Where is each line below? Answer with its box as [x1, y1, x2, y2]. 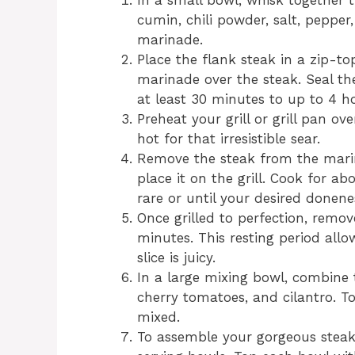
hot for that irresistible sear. [137, 131, 320, 147]
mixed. [137, 309, 180, 326]
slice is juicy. [137, 250, 216, 266]
